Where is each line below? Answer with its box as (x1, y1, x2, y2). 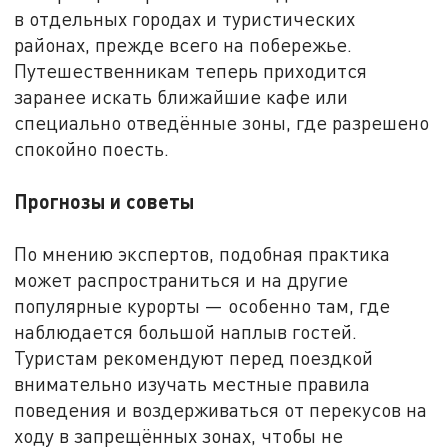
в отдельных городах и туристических (14, 7, 356, 31)
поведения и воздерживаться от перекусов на (14, 397, 428, 421)
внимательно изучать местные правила (14, 371, 371, 395)
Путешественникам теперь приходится (14, 59, 368, 83)
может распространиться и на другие (14, 267, 349, 291)
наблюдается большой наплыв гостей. (14, 319, 358, 343)
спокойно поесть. (14, 137, 170, 161)
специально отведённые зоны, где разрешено (14, 111, 430, 135)
